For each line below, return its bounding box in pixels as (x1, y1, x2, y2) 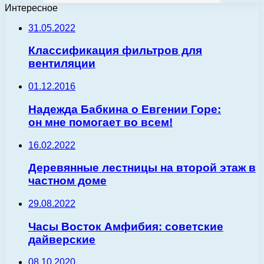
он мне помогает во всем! (28, 115, 173, 128)
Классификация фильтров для (28, 44, 202, 57)
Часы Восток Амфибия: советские (28, 220, 223, 233)
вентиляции (28, 57, 95, 70)
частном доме (28, 174, 107, 187)
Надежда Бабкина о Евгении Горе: (28, 103, 221, 115)
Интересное (5, 2, 58, 13)
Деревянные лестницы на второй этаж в (28, 161, 256, 174)
